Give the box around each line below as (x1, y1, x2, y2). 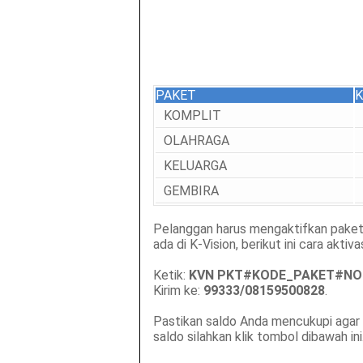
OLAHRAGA (163, 132, 229, 148)
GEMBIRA (163, 182, 219, 199)
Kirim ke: (152, 282, 203, 298)
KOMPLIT (163, 107, 221, 123)
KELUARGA (163, 157, 227, 173)
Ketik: (152, 267, 189, 283)
